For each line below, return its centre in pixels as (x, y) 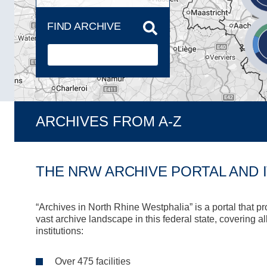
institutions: (60, 231)
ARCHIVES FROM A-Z (109, 121)
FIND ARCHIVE (84, 26)
